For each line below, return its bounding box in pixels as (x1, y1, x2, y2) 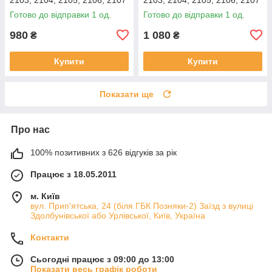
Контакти (30, 232, 69, 242)
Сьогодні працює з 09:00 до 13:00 (30, 254, 174, 264)
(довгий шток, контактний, (10, 4, 112, 15)
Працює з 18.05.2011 (30, 169, 117, 179)
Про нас (11, 124, 50, 135)
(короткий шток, (143, 4, 205, 15)
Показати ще (100, 89, 154, 99)
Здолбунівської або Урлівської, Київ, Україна (30, 210, 205, 220)
